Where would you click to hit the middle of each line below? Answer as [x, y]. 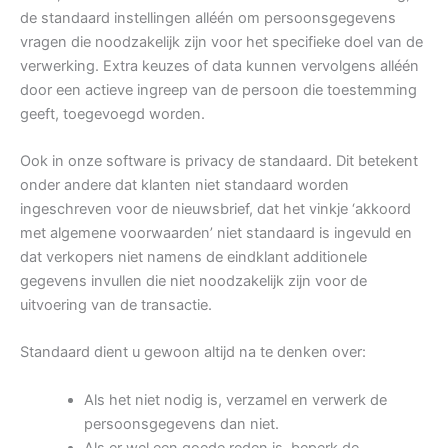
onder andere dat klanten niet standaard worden [184, 185]
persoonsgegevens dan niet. [181, 423]
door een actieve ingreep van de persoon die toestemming [218, 89]
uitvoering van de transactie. [116, 305]
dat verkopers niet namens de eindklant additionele [193, 257]
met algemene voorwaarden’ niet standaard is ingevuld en [216, 233]
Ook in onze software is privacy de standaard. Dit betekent [219, 161]
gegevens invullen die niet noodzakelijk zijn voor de [193, 281]
